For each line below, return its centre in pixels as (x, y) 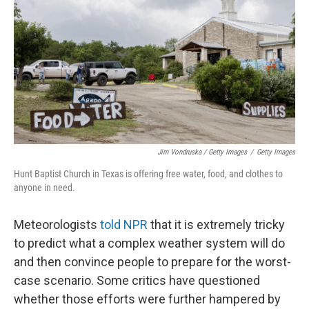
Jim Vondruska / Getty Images (202, 152)
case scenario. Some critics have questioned (137, 280)
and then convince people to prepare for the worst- (152, 262)
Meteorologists (57, 225)
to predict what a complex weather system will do (149, 243)
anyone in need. (44, 188)
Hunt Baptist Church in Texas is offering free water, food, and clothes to (148, 174)
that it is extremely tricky (216, 225)
